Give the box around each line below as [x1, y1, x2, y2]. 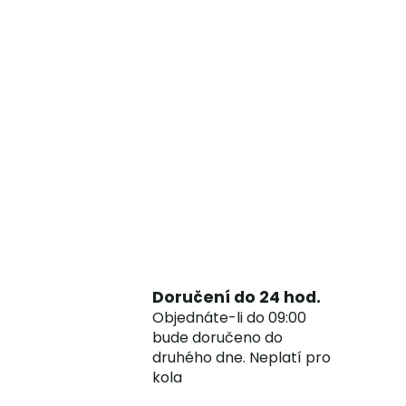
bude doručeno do [152, 326, 283, 348]
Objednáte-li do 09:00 [152, 306, 306, 328]
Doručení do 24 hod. [152, 285, 321, 308]
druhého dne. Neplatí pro [152, 346, 331, 368]
